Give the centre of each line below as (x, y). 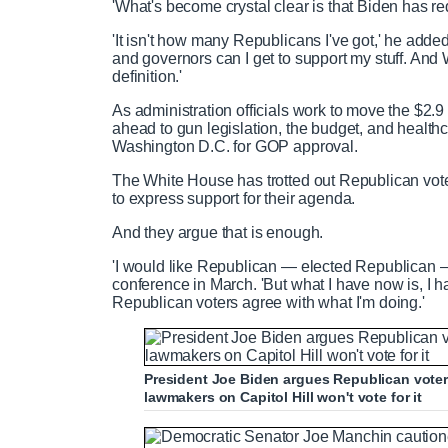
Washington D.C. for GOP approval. (237, 146)
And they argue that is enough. (220, 232)
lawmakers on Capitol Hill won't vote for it (283, 397)
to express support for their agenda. (234, 198)
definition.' (147, 76)
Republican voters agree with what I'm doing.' (270, 302)
